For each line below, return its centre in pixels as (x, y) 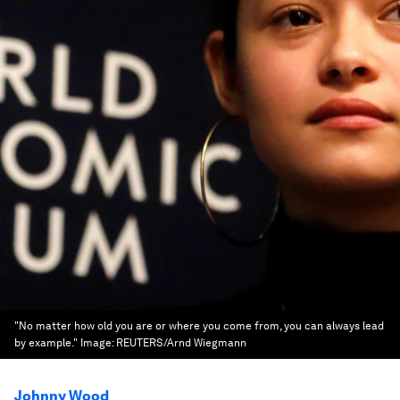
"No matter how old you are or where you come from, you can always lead (199, 326)
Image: (98, 343)
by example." (46, 343)
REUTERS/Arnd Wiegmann (181, 343)
